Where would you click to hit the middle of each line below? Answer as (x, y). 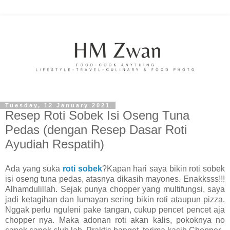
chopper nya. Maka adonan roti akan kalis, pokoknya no (115, 220)
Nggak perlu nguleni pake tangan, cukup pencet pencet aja (115, 209)
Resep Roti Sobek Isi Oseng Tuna (97, 116)
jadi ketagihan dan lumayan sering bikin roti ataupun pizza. (115, 199)
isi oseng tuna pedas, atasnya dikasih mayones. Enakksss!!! (115, 179)
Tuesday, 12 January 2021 (58, 106)
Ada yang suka (34, 168)
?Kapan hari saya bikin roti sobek (164, 168)
